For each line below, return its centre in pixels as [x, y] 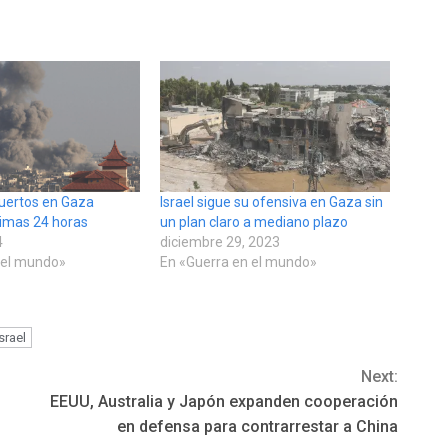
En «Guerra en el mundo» [238, 262]
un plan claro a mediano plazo [253, 222]
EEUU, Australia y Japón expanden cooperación [224, 402]
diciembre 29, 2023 [219, 242]
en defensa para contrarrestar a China [257, 427]
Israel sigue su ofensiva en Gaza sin [271, 202]
